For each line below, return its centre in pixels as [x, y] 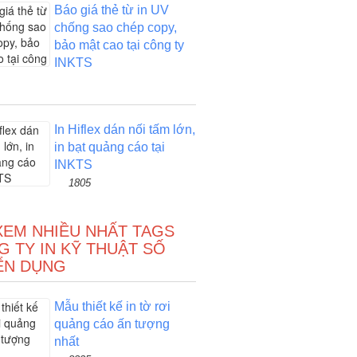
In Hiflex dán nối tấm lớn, [124, 129]
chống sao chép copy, [115, 27]
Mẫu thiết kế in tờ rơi [112, 306]
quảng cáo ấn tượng [112, 324]
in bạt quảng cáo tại [109, 147]
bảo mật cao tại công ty [119, 45]
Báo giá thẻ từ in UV [111, 10]
